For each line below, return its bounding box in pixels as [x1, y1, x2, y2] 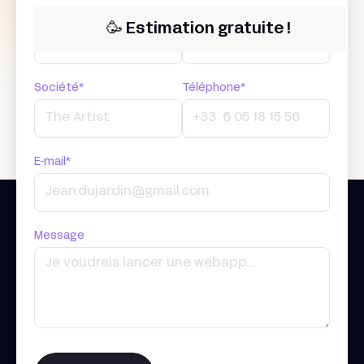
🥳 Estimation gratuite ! [106, 21, 291, 37]
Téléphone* [182, 82, 245, 93]
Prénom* [34, 8, 82, 19]
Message [34, 230, 84, 241]
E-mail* [34, 156, 71, 167]
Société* [34, 82, 84, 93]
